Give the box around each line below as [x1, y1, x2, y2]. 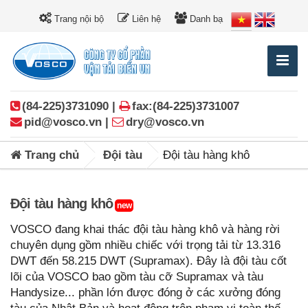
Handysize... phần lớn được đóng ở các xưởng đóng [10, 286, 280, 300]
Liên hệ [129, 14, 161, 24]
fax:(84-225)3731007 [132, 100, 239, 113]
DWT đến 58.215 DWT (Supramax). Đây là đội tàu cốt [10, 254, 287, 268]
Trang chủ [21, 148, 79, 162]
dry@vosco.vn [126, 115, 204, 129]
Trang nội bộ [51, 14, 104, 24]
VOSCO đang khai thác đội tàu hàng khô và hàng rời [10, 223, 280, 236]
